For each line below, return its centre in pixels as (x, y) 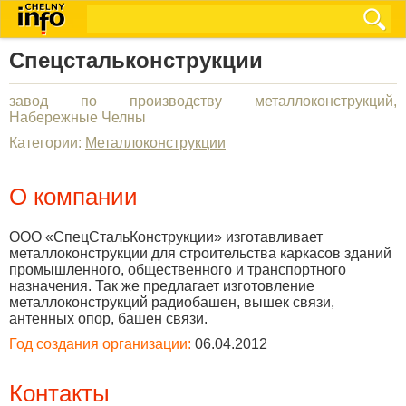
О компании (73, 197)
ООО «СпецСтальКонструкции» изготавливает (166, 237)
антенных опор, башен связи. (108, 319)
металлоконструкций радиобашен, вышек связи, (172, 302)
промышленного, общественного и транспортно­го (178, 270)
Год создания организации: (100, 344)
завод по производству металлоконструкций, (203, 101)
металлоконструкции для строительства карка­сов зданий (200, 253)
